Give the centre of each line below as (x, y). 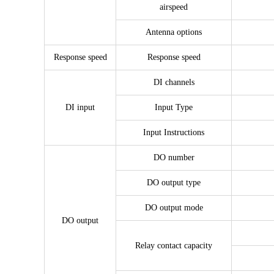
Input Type (174, 107)
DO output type (174, 183)
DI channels (174, 82)
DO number (174, 157)
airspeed (174, 7)
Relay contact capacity (174, 246)
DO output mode (174, 208)
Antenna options (174, 32)
